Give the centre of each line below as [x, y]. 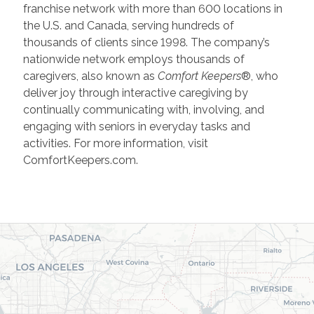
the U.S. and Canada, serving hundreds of [128, 25]
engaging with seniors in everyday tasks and [136, 126]
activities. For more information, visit [115, 143]
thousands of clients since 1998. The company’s [146, 42]
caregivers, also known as [90, 76]
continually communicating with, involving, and [143, 109]
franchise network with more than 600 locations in [152, 8]
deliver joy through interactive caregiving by [135, 93]
